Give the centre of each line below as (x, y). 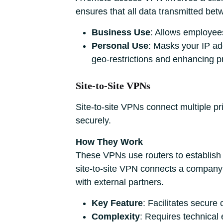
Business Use (121, 32)
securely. (93, 120)
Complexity (116, 217)
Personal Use (120, 46)
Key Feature (117, 203)
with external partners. (120, 182)
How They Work (109, 142)
